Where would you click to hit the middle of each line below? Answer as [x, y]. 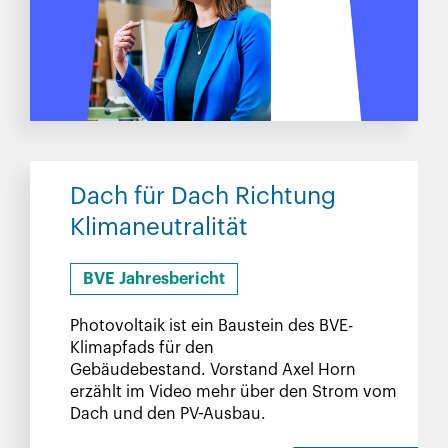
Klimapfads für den [142, 348]
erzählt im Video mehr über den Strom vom [233, 392]
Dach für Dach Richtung [203, 196]
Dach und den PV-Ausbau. [168, 414]
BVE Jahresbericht [154, 279]
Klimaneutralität [159, 227]
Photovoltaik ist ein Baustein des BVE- [211, 326]
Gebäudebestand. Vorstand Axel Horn [213, 370]
